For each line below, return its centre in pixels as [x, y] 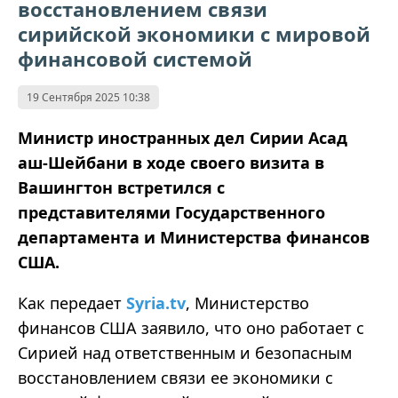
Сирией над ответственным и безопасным [185, 353]
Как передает [72, 303]
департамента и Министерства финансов [194, 238]
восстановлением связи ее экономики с [175, 378]
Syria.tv [156, 303]
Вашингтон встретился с [121, 188]
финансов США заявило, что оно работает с [191, 328]
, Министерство [247, 303]
